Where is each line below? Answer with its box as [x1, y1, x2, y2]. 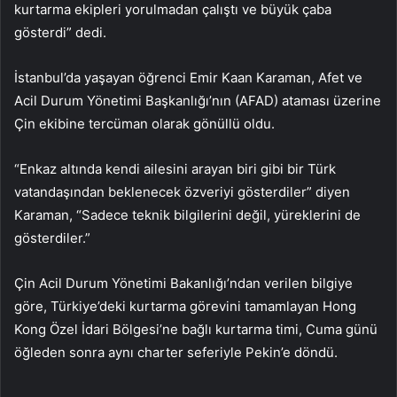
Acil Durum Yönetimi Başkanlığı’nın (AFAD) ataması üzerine [14, 91, 381, 109]
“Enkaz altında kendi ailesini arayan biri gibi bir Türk [14, 160, 336, 177]
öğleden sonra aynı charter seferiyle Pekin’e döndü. [14, 343, 338, 361]
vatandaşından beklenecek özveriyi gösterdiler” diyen [14, 183, 350, 200]
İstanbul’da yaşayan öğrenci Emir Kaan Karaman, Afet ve [14, 68, 362, 86]
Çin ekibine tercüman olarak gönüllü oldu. [14, 114, 275, 132]
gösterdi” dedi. [14, 23, 106, 41]
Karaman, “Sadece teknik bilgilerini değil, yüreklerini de [14, 206, 361, 223]
